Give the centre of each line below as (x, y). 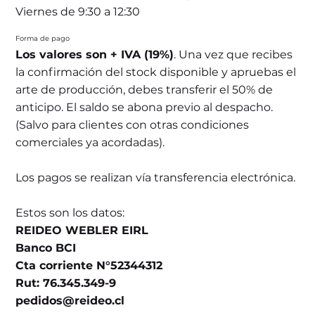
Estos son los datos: (70, 212)
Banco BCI (46, 247)
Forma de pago (43, 38)
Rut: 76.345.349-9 (66, 283)
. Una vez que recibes (233, 54)
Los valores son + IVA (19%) (95, 54)
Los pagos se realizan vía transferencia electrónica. (156, 177)
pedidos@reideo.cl (70, 300)
